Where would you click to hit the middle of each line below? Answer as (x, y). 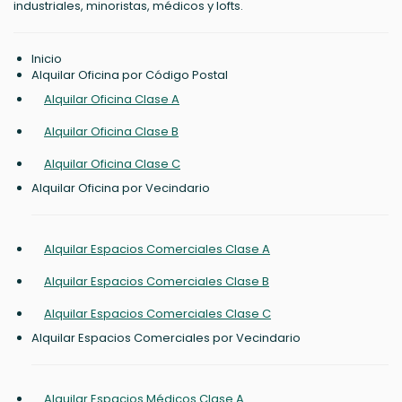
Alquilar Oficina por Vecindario (121, 188)
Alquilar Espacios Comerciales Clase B (157, 282)
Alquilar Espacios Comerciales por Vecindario (166, 338)
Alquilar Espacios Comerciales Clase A (157, 249)
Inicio (47, 59)
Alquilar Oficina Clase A (112, 100)
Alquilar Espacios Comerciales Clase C (157, 314)
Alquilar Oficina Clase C (112, 164)
